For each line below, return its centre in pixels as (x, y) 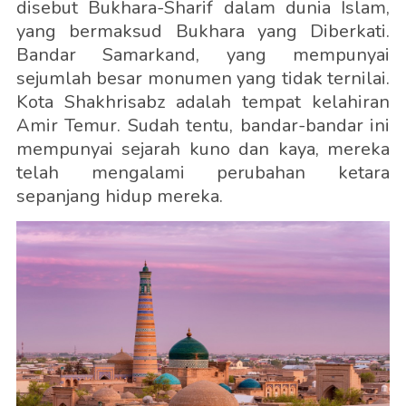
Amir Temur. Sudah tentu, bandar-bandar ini (203, 126)
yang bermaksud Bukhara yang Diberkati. (203, 32)
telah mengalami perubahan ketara (203, 173)
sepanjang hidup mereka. (119, 197)
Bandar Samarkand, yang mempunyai (203, 55)
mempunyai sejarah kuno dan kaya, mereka (203, 150)
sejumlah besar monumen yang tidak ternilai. (203, 79)
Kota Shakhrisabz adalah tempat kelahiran (203, 102)
